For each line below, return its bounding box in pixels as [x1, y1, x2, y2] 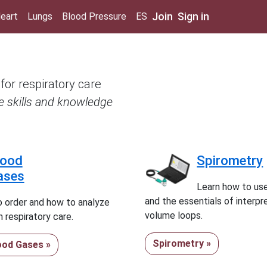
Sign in [178, 10, 209, 23]
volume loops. [145, 210, 203, 221]
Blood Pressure [62, 11, 126, 22]
